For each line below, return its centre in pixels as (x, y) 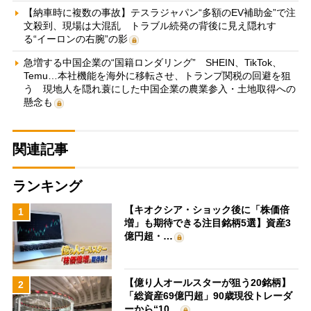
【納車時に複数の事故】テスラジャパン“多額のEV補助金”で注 (159, 12)
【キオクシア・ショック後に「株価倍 (207, 209)
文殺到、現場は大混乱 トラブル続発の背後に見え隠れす (150, 25)
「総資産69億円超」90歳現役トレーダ (209, 296)
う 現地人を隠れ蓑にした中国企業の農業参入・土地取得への (159, 89)
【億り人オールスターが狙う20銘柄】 (208, 283)
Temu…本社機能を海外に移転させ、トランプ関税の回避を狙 (157, 75)
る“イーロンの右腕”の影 (75, 39)
